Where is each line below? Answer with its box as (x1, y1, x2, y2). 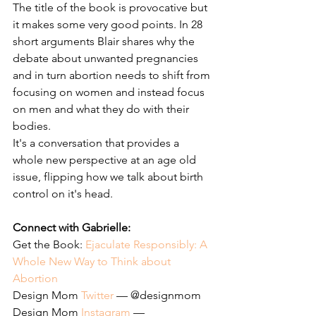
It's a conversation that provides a (13, 135, 182, 150)
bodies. (13, 119, 54, 133)
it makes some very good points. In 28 (13, 17, 205, 31)
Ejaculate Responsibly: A (85, 237, 210, 251)
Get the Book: (13, 237, 85, 251)
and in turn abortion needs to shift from (13, 68, 213, 82)
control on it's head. (13, 186, 116, 200)
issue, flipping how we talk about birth (13, 169, 206, 183)
